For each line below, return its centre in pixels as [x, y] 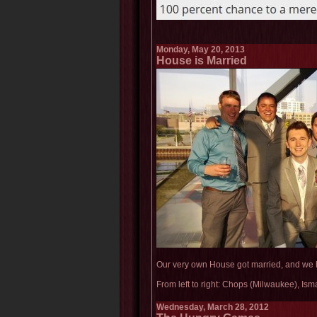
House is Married [202, 60]
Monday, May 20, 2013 [201, 50]
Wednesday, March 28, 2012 [213, 307]
